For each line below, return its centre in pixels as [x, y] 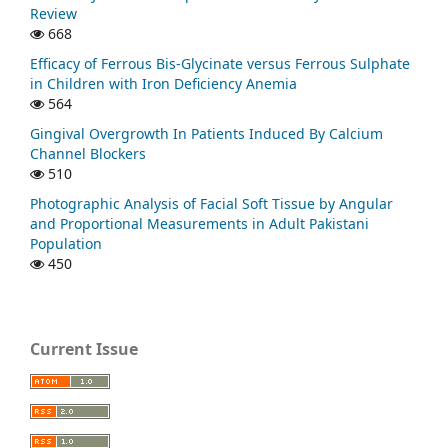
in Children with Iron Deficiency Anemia [163, 83]
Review [53, 13]
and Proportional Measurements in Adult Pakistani [199, 223]
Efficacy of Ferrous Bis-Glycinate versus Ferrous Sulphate [220, 63]
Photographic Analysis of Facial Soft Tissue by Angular [211, 203]
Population [66, 243]
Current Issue [84, 348]
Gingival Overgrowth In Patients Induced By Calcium [206, 133]
